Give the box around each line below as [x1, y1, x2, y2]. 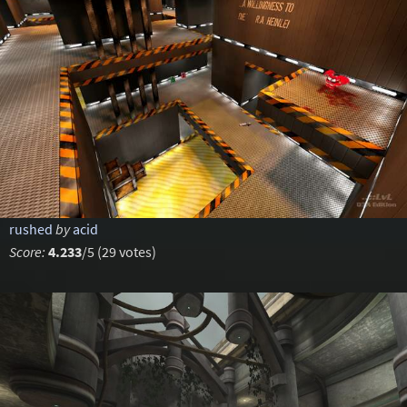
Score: [8, 243, 45, 261]
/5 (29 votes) [81, 243, 156, 261]
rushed [8, 220, 53, 238]
